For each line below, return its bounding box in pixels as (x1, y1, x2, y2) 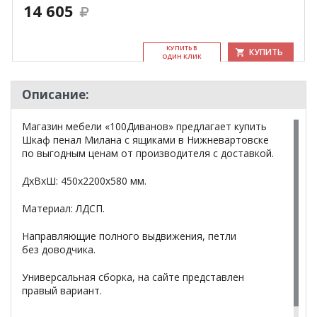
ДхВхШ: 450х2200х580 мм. (22, 174, 146, 188)
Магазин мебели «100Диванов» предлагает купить (22, 120, 267, 133)
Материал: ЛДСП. (22, 202, 105, 215)
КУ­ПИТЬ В (166, 43, 197, 52)
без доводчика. (22, 243, 96, 256)
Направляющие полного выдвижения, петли (22, 229, 236, 243)
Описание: (22, 86, 89, 103)
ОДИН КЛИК (162, 52, 202, 61)
